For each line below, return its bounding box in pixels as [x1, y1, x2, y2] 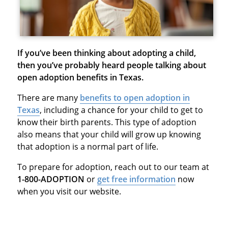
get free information [97, 173, 176, 185]
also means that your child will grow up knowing [17, 128, 201, 140]
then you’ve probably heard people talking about [17, 59, 206, 71]
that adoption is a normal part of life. [17, 140, 158, 152]
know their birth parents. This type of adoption [17, 116, 196, 128]
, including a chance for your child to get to [39, 104, 203, 116]
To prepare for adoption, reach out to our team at [17, 161, 209, 173]
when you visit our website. [17, 185, 121, 197]
